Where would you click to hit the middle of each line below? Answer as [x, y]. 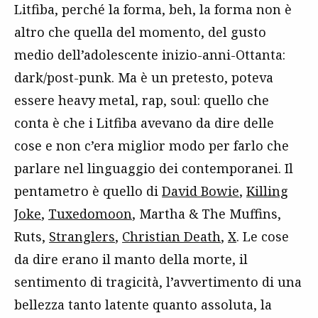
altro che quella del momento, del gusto [140, 32]
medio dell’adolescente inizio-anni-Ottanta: [150, 54]
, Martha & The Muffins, [207, 213]
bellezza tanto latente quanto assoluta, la [143, 304]
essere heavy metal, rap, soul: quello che [142, 100]
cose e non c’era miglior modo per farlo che [152, 145]
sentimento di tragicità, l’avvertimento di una [158, 281]
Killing [267, 191]
